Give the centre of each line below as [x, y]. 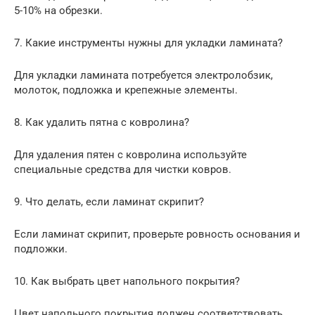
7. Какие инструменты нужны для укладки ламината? [148, 43]
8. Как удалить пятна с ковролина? [102, 122]
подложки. [41, 249]
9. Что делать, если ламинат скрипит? [109, 201]
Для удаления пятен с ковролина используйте [130, 154]
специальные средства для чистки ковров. [123, 169]
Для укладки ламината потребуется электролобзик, [143, 75]
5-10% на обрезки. [58, 10]
